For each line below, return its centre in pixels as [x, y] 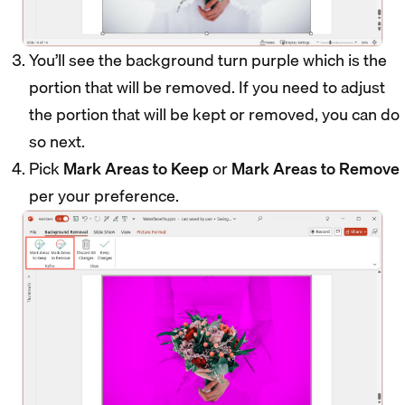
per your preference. [104, 195]
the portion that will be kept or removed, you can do [214, 114]
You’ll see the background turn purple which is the [208, 60]
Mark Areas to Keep [136, 168]
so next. [57, 141]
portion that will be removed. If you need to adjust [207, 87]
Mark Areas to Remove [316, 168]
